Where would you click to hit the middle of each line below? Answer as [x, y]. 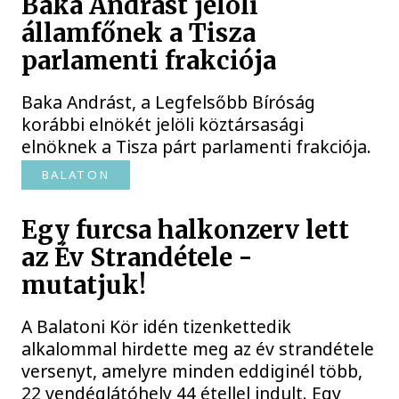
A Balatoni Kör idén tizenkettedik [157, 327]
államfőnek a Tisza [139, 33]
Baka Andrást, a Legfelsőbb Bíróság [169, 102]
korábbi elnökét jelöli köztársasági [163, 124]
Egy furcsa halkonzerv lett [186, 231]
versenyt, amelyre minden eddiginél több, [192, 371]
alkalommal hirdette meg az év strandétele [198, 349]
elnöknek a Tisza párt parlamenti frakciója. [197, 146]
